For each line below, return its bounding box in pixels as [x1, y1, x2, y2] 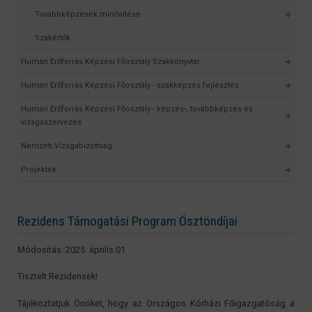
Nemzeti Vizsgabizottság [21, 141, 112, 150]
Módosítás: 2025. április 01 [17, 244, 125, 256]
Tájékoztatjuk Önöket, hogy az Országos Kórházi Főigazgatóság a [17, 297, 295, 309]
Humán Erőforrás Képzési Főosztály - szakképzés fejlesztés [21, 80, 239, 90]
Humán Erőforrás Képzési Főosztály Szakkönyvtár [21, 56, 200, 66]
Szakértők [35, 33, 70, 42]
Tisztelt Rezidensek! [17, 271, 97, 282]
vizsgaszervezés [21, 117, 81, 127]
